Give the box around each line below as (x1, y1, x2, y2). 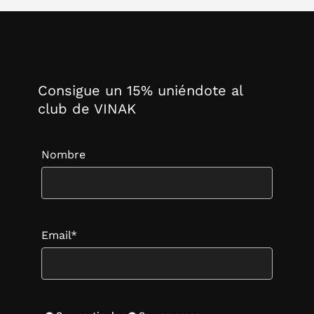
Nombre (41, 148, 86, 162)
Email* (41, 228, 77, 243)
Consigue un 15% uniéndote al (37, 82, 243, 100)
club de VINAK (37, 100, 136, 118)
